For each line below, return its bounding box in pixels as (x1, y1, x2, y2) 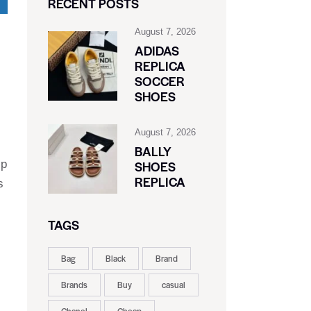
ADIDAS (134, 42, 179, 60)
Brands (60, 278, 87, 292)
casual (161, 278, 185, 292)
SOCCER (134, 72, 185, 90)
